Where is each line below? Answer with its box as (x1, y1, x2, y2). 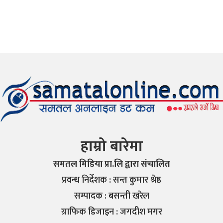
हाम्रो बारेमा (80, 134, 143, 159)
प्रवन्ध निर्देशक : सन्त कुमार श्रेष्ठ (62, 173, 161, 188)
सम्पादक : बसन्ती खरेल (74, 189, 149, 204)
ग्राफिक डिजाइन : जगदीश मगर (61, 205, 162, 220)
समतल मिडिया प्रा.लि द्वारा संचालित (53, 157, 170, 172)
